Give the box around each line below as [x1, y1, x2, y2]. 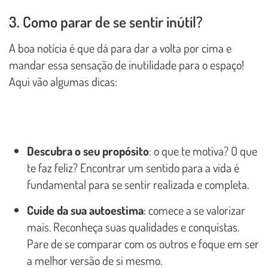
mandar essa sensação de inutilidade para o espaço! [9, 56, 244, 72]
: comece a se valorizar [144, 202, 245, 218]
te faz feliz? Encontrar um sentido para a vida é [27, 159, 239, 175]
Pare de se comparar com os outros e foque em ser [27, 235, 259, 251]
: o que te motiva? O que [149, 142, 257, 159]
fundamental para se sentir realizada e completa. [27, 176, 249, 192]
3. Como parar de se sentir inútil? [9, 11, 203, 31]
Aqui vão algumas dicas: [9, 73, 117, 89]
